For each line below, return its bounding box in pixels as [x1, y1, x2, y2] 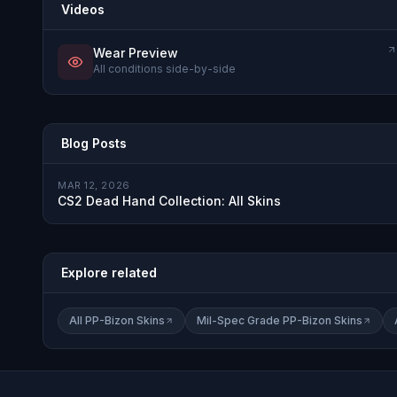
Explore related [61, 264, 157, 280]
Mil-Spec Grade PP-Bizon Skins [197, 313, 362, 327]
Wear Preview [93, 44, 178, 60]
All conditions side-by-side [93, 61, 236, 75]
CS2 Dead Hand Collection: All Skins [58, 192, 281, 208]
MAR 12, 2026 [58, 178, 130, 191]
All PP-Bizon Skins [69, 313, 165, 327]
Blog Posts [61, 135, 127, 151]
